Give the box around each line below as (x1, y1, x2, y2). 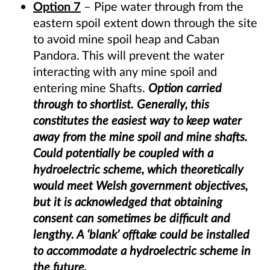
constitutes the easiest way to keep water (33, 113, 242, 128)
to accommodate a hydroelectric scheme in (33, 243, 251, 258)
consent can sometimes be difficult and (33, 210, 230, 225)
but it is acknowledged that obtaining (33, 194, 222, 209)
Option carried (148, 80, 222, 95)
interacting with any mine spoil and (33, 64, 217, 79)
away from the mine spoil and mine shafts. (33, 129, 248, 144)
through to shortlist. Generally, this (33, 96, 209, 111)
